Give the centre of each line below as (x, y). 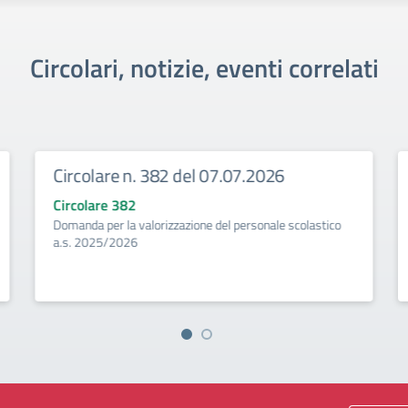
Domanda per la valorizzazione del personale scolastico (197, 224)
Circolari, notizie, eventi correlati (204, 68)
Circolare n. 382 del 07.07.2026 (169, 175)
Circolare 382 (95, 205)
